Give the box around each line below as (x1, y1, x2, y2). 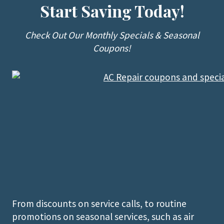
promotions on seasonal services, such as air (12, 210, 194, 222)
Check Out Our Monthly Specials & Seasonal (24, 28, 199, 41)
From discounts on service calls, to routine (12, 197, 186, 209)
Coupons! (93, 41, 131, 54)
